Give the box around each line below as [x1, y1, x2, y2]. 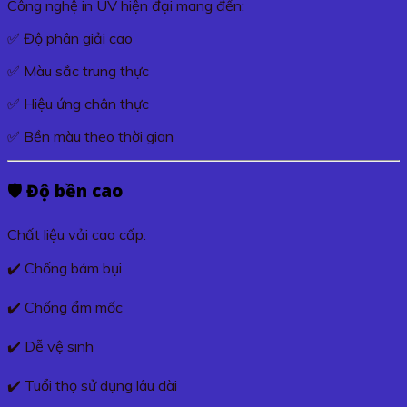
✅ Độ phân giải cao [7, 29, 133, 48]
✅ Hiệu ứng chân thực [7, 94, 149, 114]
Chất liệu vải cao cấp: [7, 224, 146, 243]
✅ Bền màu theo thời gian [7, 127, 174, 146]
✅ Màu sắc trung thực [7, 62, 149, 81]
